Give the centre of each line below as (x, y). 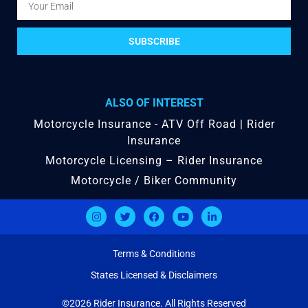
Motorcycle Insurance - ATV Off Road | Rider (154, 124)
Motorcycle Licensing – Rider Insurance (154, 161)
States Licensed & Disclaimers (154, 275)
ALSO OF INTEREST (154, 103)
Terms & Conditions (154, 254)
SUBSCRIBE (154, 42)
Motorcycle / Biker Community (154, 181)
